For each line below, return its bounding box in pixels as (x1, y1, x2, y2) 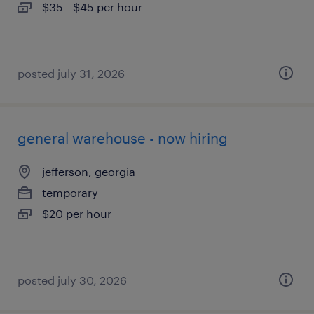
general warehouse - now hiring (18, 130, 228, 146)
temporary (42, 186, 98, 199)
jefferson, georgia (42, 165, 135, 178)
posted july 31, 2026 (18, 67, 125, 80)
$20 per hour (42, 207, 111, 220)
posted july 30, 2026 (18, 273, 127, 287)
